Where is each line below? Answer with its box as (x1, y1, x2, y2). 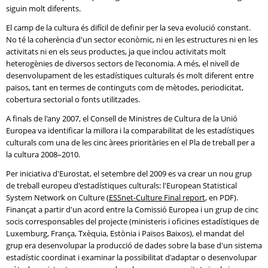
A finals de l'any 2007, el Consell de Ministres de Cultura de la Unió (6, 113, 237, 124)
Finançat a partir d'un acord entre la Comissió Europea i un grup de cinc (6, 204, 258, 215)
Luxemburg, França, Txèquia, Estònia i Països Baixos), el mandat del (6, 228, 244, 239)
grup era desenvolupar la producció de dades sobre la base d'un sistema (6, 240, 262, 251)
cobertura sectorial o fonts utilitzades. (6, 94, 140, 105)
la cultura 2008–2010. (6, 149, 80, 160)
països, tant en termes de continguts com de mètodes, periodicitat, (6, 82, 243, 93)
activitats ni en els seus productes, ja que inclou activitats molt (6, 46, 226, 57)
